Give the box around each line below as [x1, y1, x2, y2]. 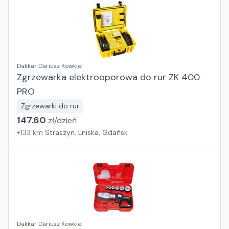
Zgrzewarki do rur [21, 101, 79, 110]
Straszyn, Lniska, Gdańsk [45, 128, 128, 137]
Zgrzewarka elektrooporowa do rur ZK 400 [17, 71, 200, 83]
